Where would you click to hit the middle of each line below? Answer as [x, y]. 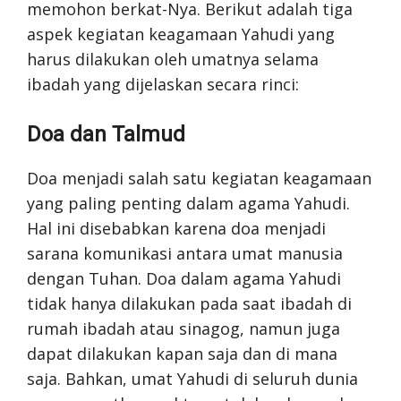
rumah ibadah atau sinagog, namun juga [183, 328]
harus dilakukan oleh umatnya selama [173, 59]
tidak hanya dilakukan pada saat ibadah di [189, 303]
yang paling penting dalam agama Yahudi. [188, 203]
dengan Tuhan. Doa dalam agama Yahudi [184, 278]
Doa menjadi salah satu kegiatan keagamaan [199, 178]
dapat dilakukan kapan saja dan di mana [182, 353]
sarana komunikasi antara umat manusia [185, 253]
